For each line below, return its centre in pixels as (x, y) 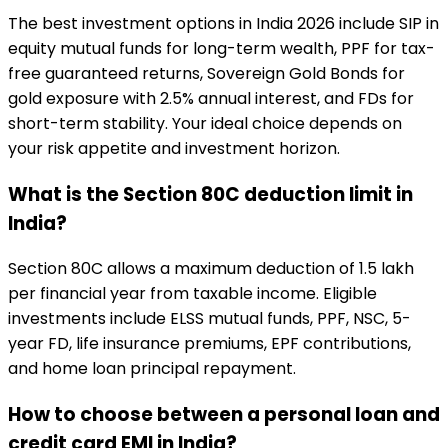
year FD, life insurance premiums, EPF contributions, (209, 344)
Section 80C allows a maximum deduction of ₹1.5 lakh (211, 269)
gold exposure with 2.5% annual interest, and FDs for (211, 98)
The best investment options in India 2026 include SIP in (223, 23)
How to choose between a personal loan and (224, 414)
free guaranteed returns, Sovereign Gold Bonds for (206, 73)
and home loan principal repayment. (152, 369)
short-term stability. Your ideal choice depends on (205, 123)
